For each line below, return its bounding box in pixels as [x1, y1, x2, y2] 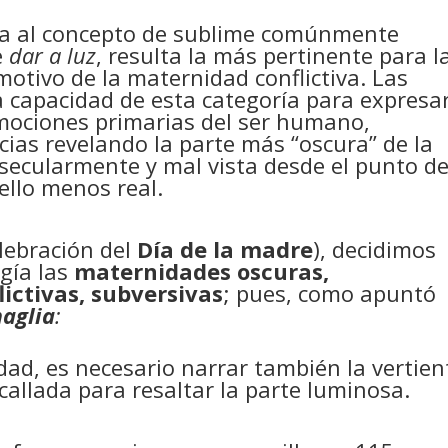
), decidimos [313, 234, 437, 264]
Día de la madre [137, 234, 314, 264]
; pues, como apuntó [223, 278, 437, 308]
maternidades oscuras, [74, 256, 330, 286]
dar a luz [9, 40, 97, 70]
